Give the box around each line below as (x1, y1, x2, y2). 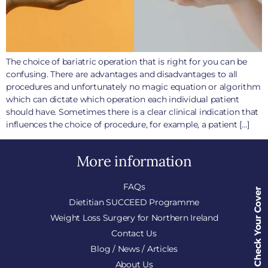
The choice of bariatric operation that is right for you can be (6, 56, 247, 68)
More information (76, 152, 192, 171)
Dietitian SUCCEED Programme (68, 197, 200, 208)
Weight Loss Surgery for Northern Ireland (50, 212, 218, 224)
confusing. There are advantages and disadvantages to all (6, 69, 237, 80)
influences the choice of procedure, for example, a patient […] (6, 119, 249, 130)
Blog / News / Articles (90, 243, 178, 255)
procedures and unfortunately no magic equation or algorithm (6, 81, 261, 93)
